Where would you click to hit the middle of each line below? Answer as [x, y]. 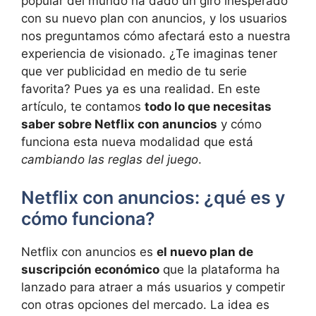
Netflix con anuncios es [89, 251]
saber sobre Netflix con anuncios [119, 124]
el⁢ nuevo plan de [205, 251]
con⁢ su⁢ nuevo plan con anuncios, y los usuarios [154, 19]
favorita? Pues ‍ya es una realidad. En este [141, 89]
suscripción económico [90, 269]
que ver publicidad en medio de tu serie [134, 72]
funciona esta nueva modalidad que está [137, 142]
